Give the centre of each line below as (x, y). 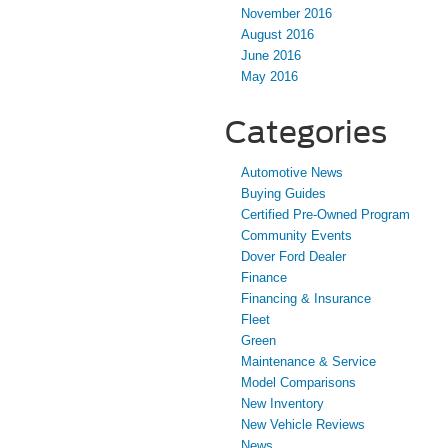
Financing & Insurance (306, 299)
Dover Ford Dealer (293, 257)
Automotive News (292, 173)
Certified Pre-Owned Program (325, 215)
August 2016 (277, 35)
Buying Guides (283, 194)
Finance (264, 278)
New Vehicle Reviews (303, 425)
